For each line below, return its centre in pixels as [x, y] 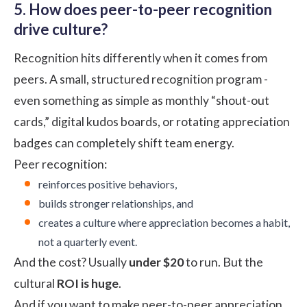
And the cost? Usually [71, 262]
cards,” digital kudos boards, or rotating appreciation [152, 121]
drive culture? [61, 29]
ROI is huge [88, 283]
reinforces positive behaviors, [108, 184]
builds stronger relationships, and [116, 203]
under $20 [156, 262]
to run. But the [223, 262]
